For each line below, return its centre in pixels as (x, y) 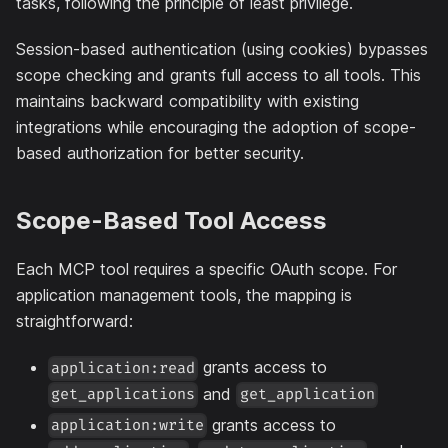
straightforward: (74, 321)
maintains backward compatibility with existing (187, 101)
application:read (123, 368)
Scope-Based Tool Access (171, 221)
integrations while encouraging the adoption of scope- (216, 127)
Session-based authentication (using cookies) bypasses (222, 49)
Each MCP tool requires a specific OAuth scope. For (206, 269)
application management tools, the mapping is (184, 295)
